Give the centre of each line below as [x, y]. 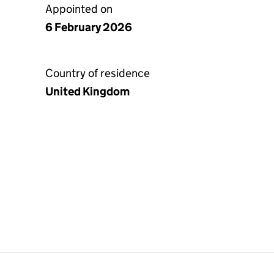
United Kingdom [87, 91]
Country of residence [98, 73]
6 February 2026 [89, 27]
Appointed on [79, 9]
